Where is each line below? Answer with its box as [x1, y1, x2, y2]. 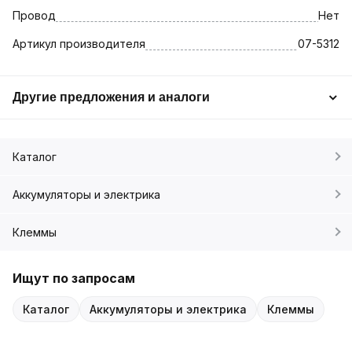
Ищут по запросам [13, 269, 135, 286]
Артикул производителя [13, 36, 145, 50]
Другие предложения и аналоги [13, 90, 210, 104]
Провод [13, 8, 56, 22]
